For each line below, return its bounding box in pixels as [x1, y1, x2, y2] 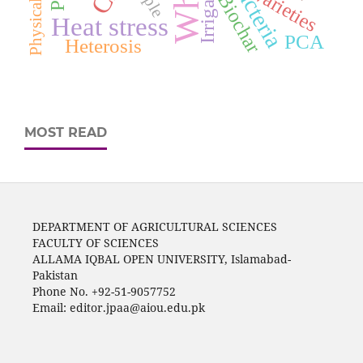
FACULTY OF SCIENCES [32, 235, 159, 251]
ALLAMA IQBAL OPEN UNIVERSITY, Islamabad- [32, 251, 291, 267]
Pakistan [32, 267, 78, 284]
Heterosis [65, 35, 143, 58]
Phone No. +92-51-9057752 [32, 284, 176, 300]
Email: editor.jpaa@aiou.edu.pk [32, 300, 208, 316]
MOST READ [24, 125, 107, 141]
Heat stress [50, 12, 169, 42]
